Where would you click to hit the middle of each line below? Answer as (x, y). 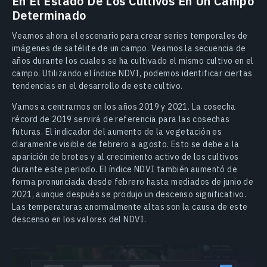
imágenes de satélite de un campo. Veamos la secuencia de (129, 48)
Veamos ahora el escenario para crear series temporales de (130, 35)
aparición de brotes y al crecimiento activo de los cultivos (125, 156)
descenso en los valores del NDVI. (79, 219)
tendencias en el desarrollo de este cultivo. (97, 86)
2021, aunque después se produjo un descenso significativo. (129, 194)
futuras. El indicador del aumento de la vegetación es (117, 131)
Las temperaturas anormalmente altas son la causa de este (130, 207)
